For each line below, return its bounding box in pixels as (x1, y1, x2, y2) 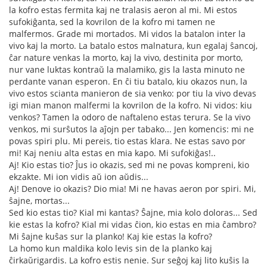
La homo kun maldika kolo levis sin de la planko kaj (9, 243, 212, 254)
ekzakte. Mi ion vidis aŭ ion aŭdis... (9, 171, 148, 183)
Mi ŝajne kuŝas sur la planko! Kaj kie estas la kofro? (9, 231, 212, 243)
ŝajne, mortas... (9, 195, 70, 207)
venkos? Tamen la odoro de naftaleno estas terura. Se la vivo (9, 111, 250, 123)
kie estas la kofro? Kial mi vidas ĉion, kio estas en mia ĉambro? (9, 219, 256, 231)
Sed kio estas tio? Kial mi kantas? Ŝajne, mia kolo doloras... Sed (9, 207, 257, 219)
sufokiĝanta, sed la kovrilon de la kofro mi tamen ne (9, 16, 215, 28)
